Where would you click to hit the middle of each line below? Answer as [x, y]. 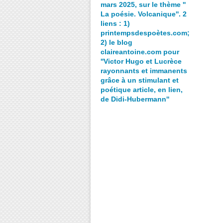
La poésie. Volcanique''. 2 [144, 14]
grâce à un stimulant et [140, 80]
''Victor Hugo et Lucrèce [141, 61]
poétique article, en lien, [142, 90]
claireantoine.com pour [140, 52]
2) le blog [116, 42]
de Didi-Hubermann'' [135, 99]
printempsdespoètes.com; [145, 33]
